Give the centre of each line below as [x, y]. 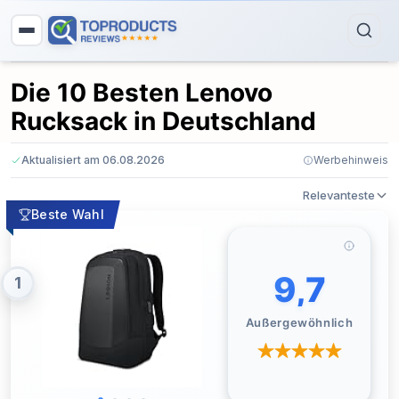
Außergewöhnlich [299, 322]
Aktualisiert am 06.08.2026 [93, 160]
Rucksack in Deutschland [163, 121]
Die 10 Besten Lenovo [142, 93]
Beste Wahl [68, 214]
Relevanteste [339, 195]
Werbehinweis [351, 160]
